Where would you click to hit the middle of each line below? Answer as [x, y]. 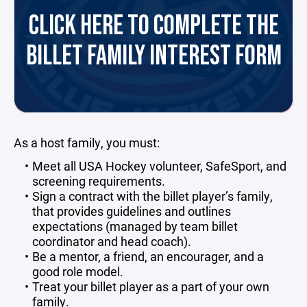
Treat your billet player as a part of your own [150, 286]
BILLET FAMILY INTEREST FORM [153, 56]
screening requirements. [99, 181]
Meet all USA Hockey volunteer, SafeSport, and [159, 166]
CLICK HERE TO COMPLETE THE [153, 26]
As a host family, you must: [87, 143]
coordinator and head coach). [112, 241]
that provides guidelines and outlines [132, 211]
